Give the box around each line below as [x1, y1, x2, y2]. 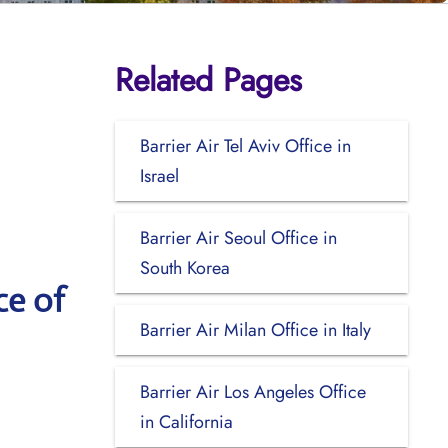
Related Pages [114, 56, 302, 103]
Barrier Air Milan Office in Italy [139, 316, 371, 343]
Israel [139, 162, 179, 189]
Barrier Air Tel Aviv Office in [139, 132, 351, 159]
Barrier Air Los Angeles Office [139, 378, 366, 405]
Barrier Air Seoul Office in [139, 224, 337, 251]
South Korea [139, 254, 230, 281]
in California [139, 408, 233, 435]
